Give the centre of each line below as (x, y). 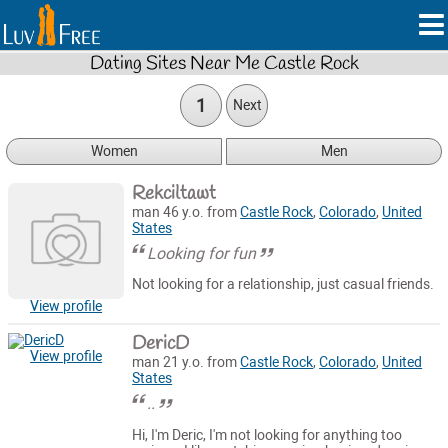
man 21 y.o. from (186, 363)
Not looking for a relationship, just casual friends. (283, 285)
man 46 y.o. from (186, 212)
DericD (161, 344)
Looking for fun (202, 253)
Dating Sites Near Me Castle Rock (224, 63)
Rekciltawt (174, 193)
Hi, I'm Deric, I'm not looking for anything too (267, 435)
